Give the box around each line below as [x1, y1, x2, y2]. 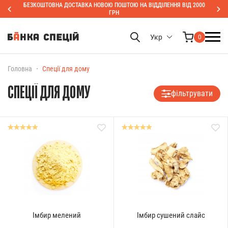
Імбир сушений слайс [136, 211, 205, 220]
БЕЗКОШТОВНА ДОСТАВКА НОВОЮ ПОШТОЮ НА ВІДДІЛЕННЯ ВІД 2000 [23, 1, 205, 9]
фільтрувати [171, 89, 213, 98]
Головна [8, 65, 32, 73]
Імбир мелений [33, 211, 81, 220]
